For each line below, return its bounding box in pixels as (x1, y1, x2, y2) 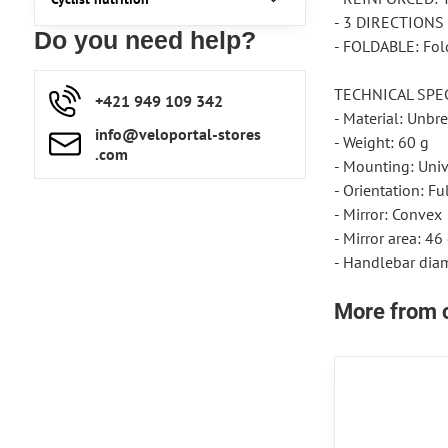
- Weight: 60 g (333, 132, 429, 152)
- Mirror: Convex (333, 204, 442, 224)
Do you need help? (33, 27, 256, 54)
